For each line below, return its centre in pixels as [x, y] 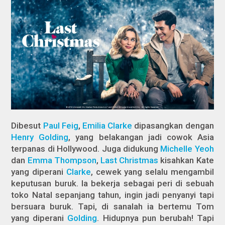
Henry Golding [40, 137]
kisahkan [177, 160]
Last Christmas [130, 160]
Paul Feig [61, 125]
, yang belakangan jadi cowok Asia [141, 137]
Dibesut [27, 125]
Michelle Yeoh [187, 148]
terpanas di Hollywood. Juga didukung [86, 148]
